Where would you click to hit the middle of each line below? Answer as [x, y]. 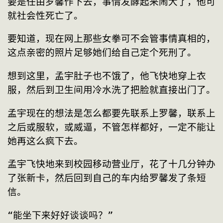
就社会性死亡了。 [45, 15]
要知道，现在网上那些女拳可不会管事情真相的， [111, 39]
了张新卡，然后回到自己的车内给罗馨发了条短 [107, 178]
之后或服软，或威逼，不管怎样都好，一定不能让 [111, 127]
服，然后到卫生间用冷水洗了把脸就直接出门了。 [111, 90]
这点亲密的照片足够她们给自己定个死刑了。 [102, 53]
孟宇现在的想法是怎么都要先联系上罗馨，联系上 [111, 113]
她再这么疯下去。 [45, 141]
